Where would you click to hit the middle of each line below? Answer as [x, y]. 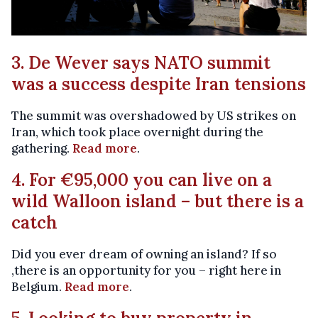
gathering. [42, 148]
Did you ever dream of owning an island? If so [144, 254]
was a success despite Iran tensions [159, 84]
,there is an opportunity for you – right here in [146, 270]
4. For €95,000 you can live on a [142, 180]
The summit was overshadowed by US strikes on [154, 115]
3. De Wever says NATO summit [141, 62]
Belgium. [38, 286]
